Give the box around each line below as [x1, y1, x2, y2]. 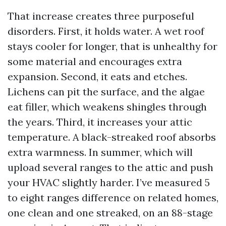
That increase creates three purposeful [8, 10, 194, 22]
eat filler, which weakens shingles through [8, 100, 207, 113]
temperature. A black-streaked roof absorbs [8, 131, 216, 143]
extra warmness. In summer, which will [8, 146, 193, 158]
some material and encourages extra [8, 55, 182, 68]
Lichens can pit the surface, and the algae [8, 85, 205, 98]
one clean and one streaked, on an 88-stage [8, 206, 213, 219]
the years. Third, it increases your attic [8, 116, 192, 128]
